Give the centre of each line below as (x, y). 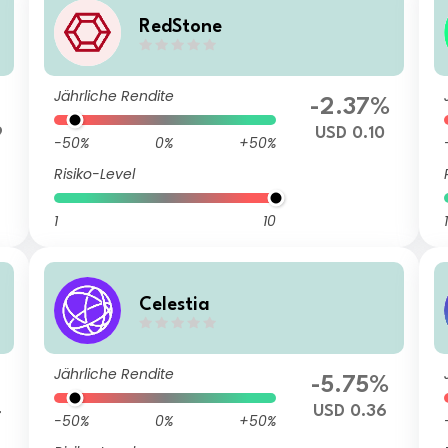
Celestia (175, 304)
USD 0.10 (349, 133)
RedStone (181, 26)
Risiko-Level (95, 174)
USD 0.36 (349, 411)
